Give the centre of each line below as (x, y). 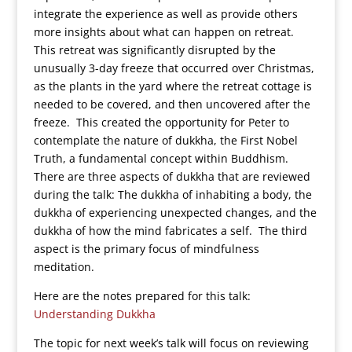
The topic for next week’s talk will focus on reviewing (171, 343)
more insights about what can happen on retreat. (165, 32)
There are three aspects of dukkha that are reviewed (172, 176)
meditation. (64, 267)
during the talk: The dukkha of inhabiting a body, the (172, 194)
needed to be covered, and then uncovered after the (172, 104)
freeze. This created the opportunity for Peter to (161, 122)
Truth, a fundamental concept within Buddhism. (162, 158)
